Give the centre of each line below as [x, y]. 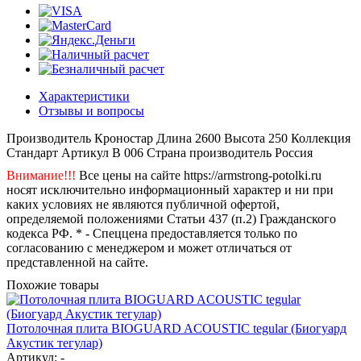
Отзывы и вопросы [91, 110]
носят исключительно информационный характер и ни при [170, 189]
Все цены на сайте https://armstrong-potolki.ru [199, 175]
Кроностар [124, 138]
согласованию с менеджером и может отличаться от [149, 247]
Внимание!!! [41, 175]
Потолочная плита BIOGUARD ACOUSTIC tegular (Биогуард [176, 328]
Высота [245, 138]
